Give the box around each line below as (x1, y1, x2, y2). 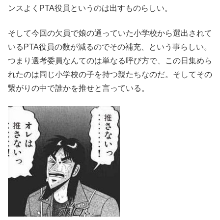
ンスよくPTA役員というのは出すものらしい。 (8, 4, 172, 13)
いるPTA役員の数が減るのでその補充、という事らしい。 (8, 42, 212, 51)
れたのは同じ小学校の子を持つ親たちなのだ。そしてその (8, 70, 212, 79)
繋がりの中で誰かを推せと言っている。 (8, 83, 149, 92)
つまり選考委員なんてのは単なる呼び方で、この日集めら (8, 56, 212, 65)
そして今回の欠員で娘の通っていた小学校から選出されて (8, 28, 212, 37)
